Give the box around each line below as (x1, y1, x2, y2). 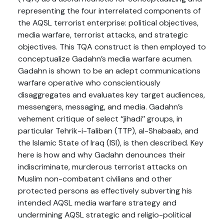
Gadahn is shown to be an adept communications (18, 65, 200, 76)
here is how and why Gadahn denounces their (18, 149, 185, 160)
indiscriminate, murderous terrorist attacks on (18, 161, 187, 172)
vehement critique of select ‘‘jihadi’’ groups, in (18, 113, 182, 124)
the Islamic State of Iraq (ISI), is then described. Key (18, 137, 203, 148)
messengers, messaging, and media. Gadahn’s (18, 101, 183, 112)
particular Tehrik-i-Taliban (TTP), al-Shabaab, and (18, 125, 198, 136)
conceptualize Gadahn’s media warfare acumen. (18, 53, 192, 64)
